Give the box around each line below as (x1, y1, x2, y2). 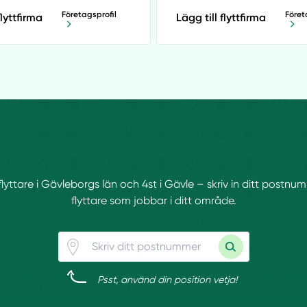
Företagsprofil (62, 10, 116, 20)
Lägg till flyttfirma (176, 11, 266, 25)
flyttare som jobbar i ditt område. (71, 194, 236, 208)
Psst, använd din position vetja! (97, 274, 238, 286)
